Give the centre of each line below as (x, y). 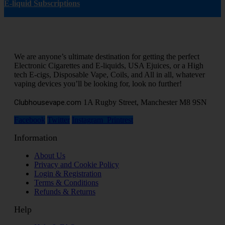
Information (36, 138)
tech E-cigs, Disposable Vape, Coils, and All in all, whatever (109, 75)
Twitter (59, 120)
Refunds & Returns (65, 192)
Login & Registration (68, 174)
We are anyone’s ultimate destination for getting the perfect (107, 57)
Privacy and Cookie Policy (77, 165)
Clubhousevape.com (48, 103)
